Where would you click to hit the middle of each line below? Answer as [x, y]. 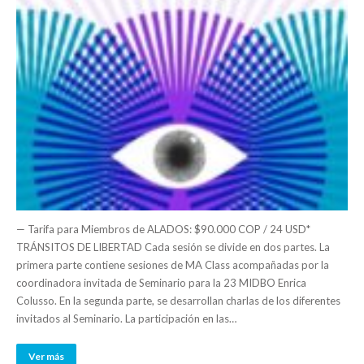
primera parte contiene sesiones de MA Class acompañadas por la [173, 264]
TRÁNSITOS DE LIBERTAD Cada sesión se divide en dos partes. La [173, 247]
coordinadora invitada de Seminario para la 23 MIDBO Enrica [161, 282]
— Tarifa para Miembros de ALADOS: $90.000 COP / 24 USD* [163, 229]
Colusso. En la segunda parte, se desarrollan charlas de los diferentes [178, 300]
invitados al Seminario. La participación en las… [126, 318]
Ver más [46, 356]
